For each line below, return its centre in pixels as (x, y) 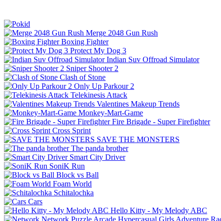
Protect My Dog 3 (98, 50)
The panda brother (100, 148)
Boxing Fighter (85, 41)
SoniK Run (67, 166)
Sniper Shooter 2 (92, 68)
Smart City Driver (97, 157)
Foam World (72, 184)
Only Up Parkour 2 (104, 86)
